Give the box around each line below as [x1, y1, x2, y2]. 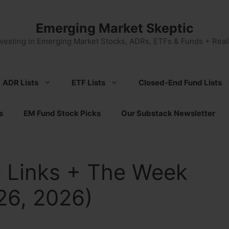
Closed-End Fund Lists [139, 78, 222, 87]
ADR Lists [3, 78, 38, 87]
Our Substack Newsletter [121, 108, 215, 118]
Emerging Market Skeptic [35, 20, 194, 36]
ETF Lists [72, 78, 105, 87]
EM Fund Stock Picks [24, 108, 101, 118]
